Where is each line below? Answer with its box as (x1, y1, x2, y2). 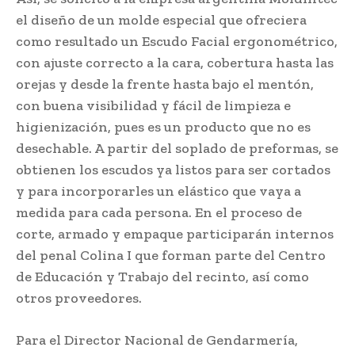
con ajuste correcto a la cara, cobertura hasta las (16, 53, 334, 71)
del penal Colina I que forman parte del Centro (16, 246, 326, 264)
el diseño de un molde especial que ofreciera (16, 10, 307, 29)
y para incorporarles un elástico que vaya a (16, 181, 301, 200)
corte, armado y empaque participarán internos (16, 224, 334, 242)
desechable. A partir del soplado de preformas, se (16, 139, 338, 157)
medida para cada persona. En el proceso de (16, 203, 302, 221)
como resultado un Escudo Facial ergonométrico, (16, 32, 338, 50)
